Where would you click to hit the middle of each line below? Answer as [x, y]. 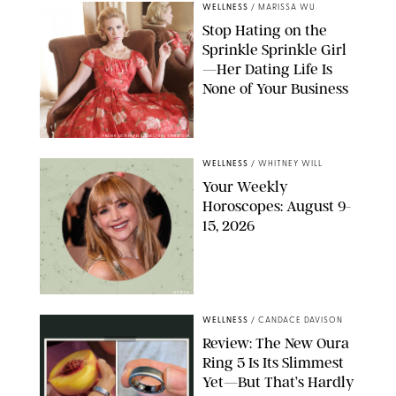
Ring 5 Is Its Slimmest [273, 363]
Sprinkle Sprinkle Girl [274, 50]
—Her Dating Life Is [267, 69]
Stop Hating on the [265, 30]
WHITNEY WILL [290, 164]
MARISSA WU [287, 8]
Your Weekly [245, 187]
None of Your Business [275, 89]
